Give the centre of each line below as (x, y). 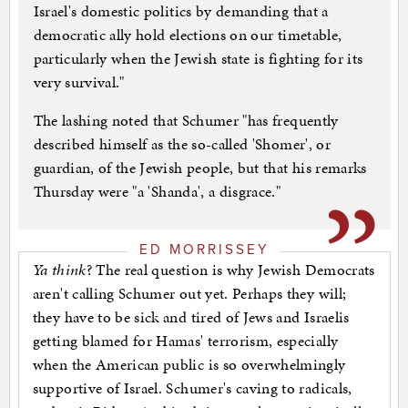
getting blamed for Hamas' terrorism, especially (185, 340)
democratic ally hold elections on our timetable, (188, 35)
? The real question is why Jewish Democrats (230, 269)
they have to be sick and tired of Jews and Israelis (191, 316)
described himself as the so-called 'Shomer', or (182, 144)
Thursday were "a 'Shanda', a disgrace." (157, 192)
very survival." (79, 82)
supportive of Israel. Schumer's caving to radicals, (192, 388)
